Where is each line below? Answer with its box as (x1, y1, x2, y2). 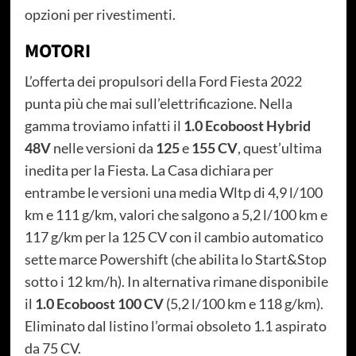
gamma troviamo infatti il (24, 117, 184, 135)
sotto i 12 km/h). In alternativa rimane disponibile (24, 273, 328, 291)
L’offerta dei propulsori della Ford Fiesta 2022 (24, 72, 302, 91)
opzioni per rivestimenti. (24, 6, 176, 24)
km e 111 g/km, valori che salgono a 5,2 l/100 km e (24, 206, 327, 224)
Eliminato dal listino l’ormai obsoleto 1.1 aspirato (24, 317, 327, 335)
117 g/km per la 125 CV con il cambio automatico (24, 228, 323, 246)
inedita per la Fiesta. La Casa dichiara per (24, 161, 273, 180)
